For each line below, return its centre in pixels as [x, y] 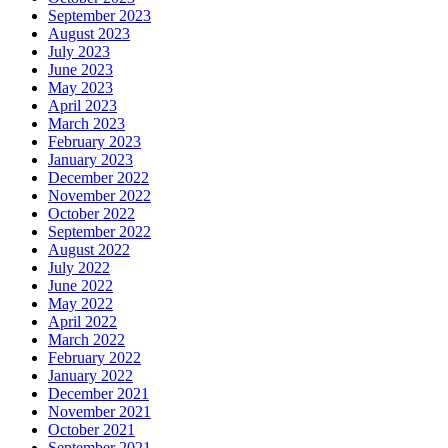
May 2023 [80, 88]
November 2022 [99, 196]
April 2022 [82, 322]
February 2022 [94, 358]
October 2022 [91, 214]
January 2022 [90, 376]
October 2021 [91, 430]
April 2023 [82, 106]
